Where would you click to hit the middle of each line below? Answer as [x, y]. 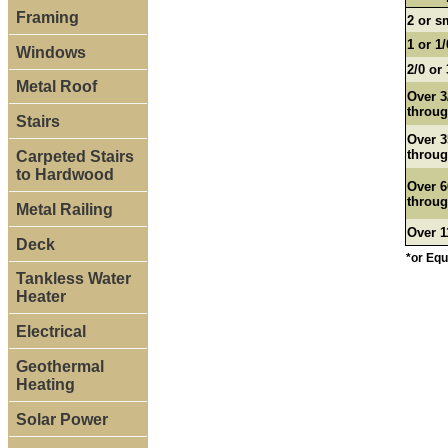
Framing [47, 17]
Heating [45, 384]
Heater [40, 297]
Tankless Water [73, 279]
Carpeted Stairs [74, 157]
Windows [50, 52]
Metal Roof [56, 87]
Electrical [50, 332]
